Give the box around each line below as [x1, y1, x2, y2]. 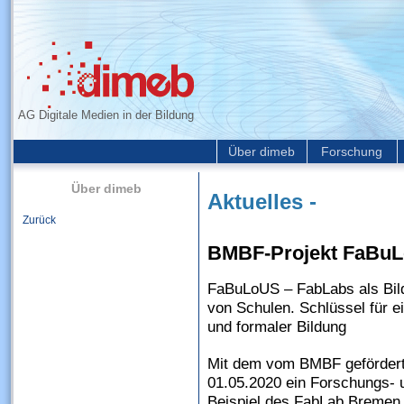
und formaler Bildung [207, 318, 351, 335]
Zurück [23, 214, 56, 226]
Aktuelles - [207, 190, 317, 214]
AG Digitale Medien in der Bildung [18, 108, 194, 122]
